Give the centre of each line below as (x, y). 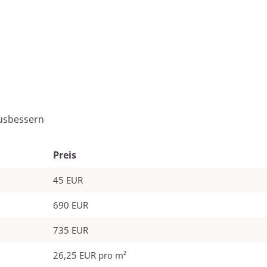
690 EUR (71, 205)
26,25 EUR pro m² (90, 255)
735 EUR (71, 230)
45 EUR (68, 180)
